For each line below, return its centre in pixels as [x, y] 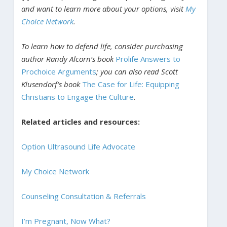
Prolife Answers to [148, 59]
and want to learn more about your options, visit [103, 9]
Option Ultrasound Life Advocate [78, 147]
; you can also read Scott [137, 72]
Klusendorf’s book [51, 84]
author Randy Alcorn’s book [68, 59]
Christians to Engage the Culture [77, 97]
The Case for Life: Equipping [130, 84]
